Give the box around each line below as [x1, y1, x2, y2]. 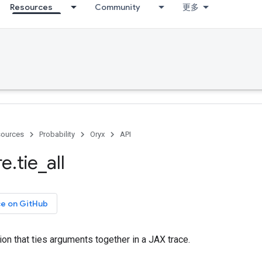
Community [95, 2, 140, 12]
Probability [39, 130, 75, 139]
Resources [10, 2, 53, 12]
